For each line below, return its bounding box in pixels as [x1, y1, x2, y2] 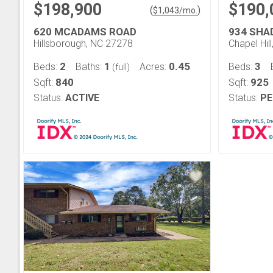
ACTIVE [65, 92, 99, 104]
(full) [110, 62, 130, 72]
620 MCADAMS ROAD [34, 26, 136, 38]
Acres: [140, 61, 169, 73]
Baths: [76, 61, 104, 73]
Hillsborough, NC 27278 [34, 38, 133, 49]
